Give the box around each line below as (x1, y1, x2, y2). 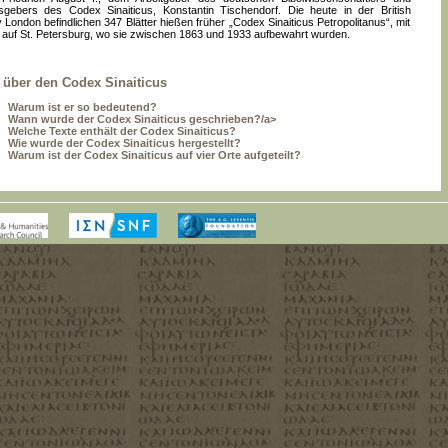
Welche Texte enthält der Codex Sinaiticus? (7, 125, 236, 137)
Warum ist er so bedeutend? (7, 101, 157, 113)
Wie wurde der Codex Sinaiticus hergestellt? (7, 137, 241, 149)
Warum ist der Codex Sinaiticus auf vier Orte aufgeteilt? (7, 149, 301, 161)
